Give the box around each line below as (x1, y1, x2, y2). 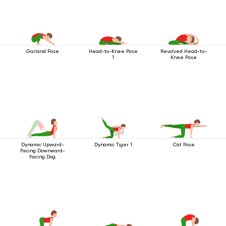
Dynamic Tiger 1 (94, 142, 132, 147)
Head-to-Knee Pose (88, 48, 138, 54)
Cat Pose (173, 142, 195, 147)
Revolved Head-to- (160, 48, 207, 54)
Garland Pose (26, 48, 59, 54)
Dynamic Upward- (21, 142, 64, 147)
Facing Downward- (20, 148, 65, 153)
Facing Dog (29, 154, 55, 159)
